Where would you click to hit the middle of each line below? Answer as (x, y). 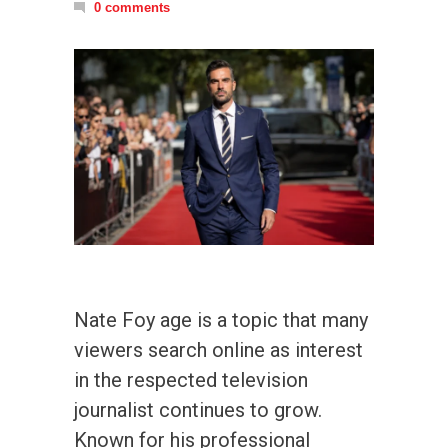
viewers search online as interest (218, 349)
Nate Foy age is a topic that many (221, 319)
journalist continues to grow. (198, 409)
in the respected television (191, 379)
